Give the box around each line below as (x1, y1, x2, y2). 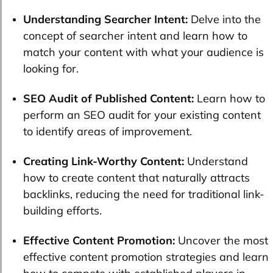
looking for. (23, 62, 79, 76)
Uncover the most (175, 233, 268, 248)
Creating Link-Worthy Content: (23, 154, 184, 169)
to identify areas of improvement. (23, 124, 192, 139)
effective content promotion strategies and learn (23, 250, 269, 264)
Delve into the (191, 12, 261, 27)
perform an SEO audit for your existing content (23, 108, 261, 122)
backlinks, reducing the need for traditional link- (23, 187, 264, 202)
